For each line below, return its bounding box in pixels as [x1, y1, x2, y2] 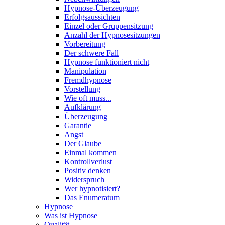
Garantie [64, 121, 91, 130]
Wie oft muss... [64, 93, 111, 102]
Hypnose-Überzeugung [64, 3, 139, 12]
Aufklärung [64, 102, 101, 111]
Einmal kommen [64, 148, 117, 157]
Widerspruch [64, 175, 104, 184]
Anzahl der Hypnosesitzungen [64, 30, 160, 39]
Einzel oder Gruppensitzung [64, 21, 153, 30]
